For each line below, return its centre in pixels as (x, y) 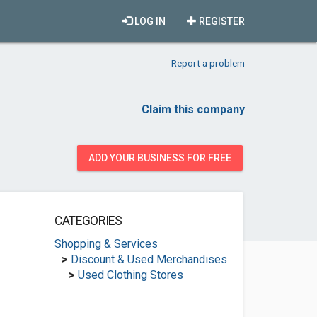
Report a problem (208, 63)
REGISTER (221, 21)
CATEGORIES (88, 221)
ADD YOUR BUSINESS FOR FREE (160, 158)
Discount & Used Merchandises (149, 259)
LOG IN (149, 21)
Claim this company (193, 109)
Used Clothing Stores (130, 275)
